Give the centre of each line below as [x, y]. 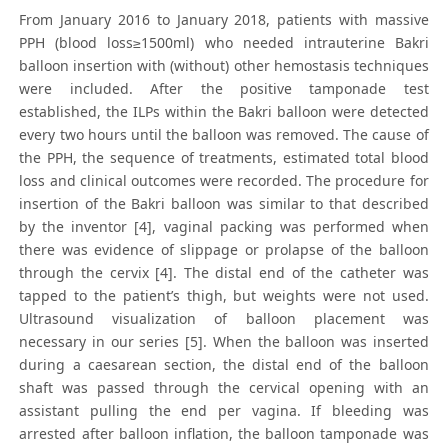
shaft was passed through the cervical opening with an [224, 388]
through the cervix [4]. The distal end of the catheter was [224, 273]
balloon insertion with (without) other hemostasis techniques [224, 66]
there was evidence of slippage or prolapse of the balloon [224, 250]
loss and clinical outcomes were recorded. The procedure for [224, 181]
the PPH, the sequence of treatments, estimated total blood [224, 158]
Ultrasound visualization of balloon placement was [224, 319]
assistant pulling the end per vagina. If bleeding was [224, 411]
